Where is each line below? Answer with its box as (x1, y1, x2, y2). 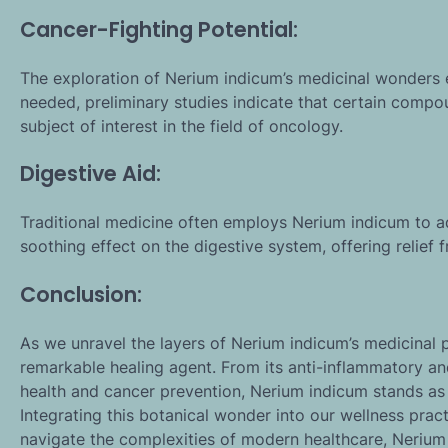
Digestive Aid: (20, 159, 161, 189)
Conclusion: (20, 279, 142, 309)
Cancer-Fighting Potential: (20, 14, 298, 44)
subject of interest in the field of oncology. (20, 115, 343, 136)
